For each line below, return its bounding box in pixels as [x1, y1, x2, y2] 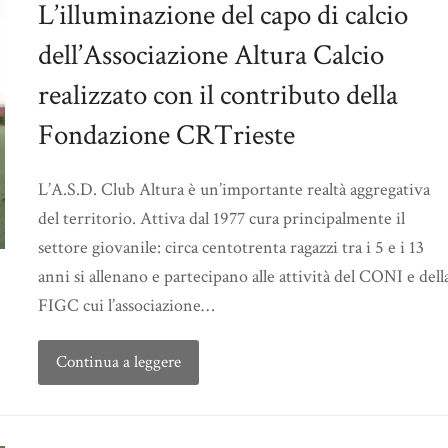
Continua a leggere [55, 350, 181, 373]
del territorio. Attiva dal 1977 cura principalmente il [38, 207, 405, 230]
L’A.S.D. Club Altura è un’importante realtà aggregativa [38, 178, 430, 201]
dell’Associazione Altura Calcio [38, 36, 384, 74]
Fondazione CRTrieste [38, 116, 295, 154]
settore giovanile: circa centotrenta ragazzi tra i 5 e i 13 [38, 236, 424, 259]
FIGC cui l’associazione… [38, 294, 214, 317]
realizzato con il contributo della [38, 76, 398, 114]
